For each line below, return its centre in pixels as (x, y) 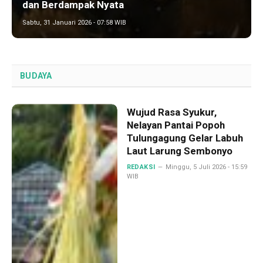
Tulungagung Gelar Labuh (185, 138)
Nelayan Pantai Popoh (176, 125)
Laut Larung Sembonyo (179, 151)
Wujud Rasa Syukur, (171, 112)
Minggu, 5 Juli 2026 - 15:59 (206, 167)
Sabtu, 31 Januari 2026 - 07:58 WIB (74, 22)
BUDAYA (36, 75)
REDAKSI (141, 167)
